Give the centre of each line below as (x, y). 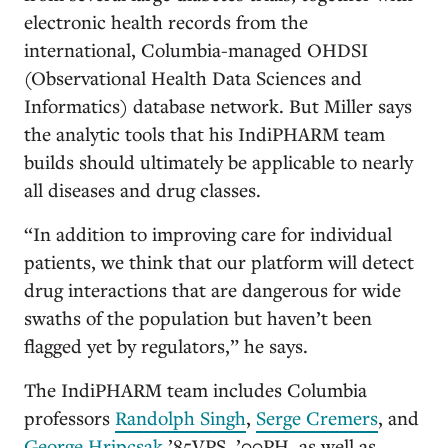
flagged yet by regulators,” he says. (166, 345)
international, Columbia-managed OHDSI (196, 49)
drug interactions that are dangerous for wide (212, 289)
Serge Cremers (317, 417)
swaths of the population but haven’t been (198, 317)
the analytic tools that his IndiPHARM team (204, 133)
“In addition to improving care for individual (208, 233)
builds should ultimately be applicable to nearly (218, 161)
